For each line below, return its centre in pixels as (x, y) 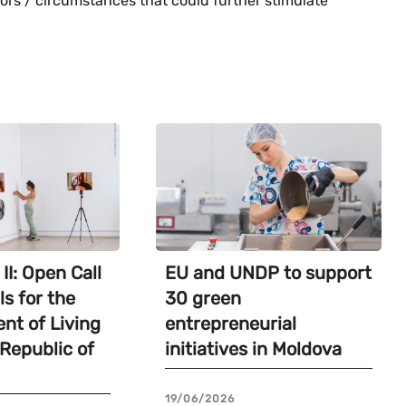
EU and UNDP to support (268, 272)
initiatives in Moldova (253, 348)
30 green (203, 298)
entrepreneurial (230, 323)
